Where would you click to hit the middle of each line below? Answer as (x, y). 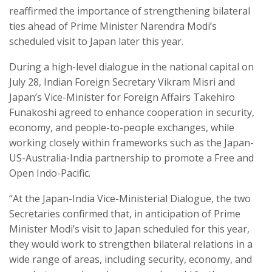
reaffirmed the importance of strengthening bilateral (130, 11)
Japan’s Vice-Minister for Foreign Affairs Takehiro (122, 97)
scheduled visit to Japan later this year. (96, 42)
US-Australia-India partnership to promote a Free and (131, 158)
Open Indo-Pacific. (50, 173)
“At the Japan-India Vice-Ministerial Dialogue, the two (130, 199)
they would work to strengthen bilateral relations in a (131, 244)
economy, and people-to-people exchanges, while (122, 128)
